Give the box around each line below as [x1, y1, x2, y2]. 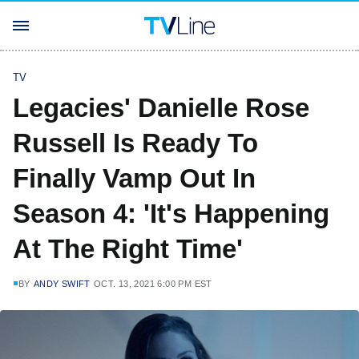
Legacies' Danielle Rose [13, 93, 309, 123]
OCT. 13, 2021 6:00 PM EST [93, 279, 212, 288]
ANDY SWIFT [33, 279, 91, 288]
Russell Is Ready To [13, 128, 258, 158]
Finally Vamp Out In [13, 163, 256, 193]
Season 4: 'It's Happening [13, 199, 329, 228]
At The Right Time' [13, 234, 243, 264]
